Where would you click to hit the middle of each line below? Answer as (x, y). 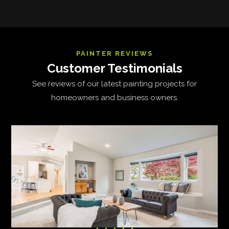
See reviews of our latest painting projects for (114, 84)
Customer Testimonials (114, 68)
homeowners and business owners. (114, 98)
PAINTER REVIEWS (114, 53)
